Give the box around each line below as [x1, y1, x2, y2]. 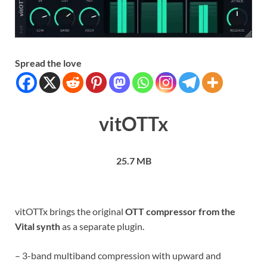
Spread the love [15, 57, 82, 69]
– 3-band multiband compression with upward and [15, 249, 221, 261]
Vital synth [15, 220, 60, 232]
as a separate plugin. [60, 220, 144, 232]
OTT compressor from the [125, 205, 235, 217]
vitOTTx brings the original [15, 205, 125, 217]
